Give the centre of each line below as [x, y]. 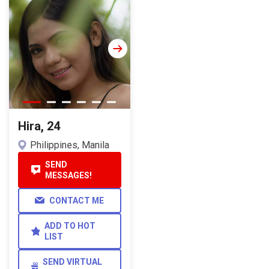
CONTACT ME [77, 200]
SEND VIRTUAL [73, 261]
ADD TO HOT [70, 225]
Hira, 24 [39, 126]
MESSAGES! [69, 175]
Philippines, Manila [70, 145]
